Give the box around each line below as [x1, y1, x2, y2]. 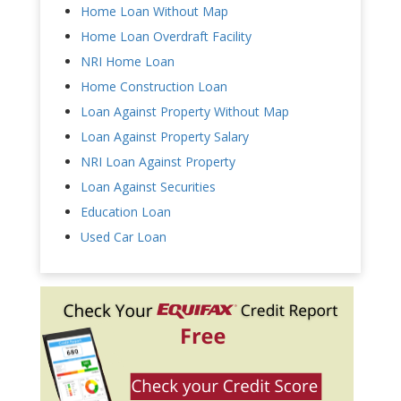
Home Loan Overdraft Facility [81, 27, 252, 45]
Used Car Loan [81, 227, 166, 245]
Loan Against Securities [81, 177, 216, 195]
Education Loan [81, 202, 171, 220]
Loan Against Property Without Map [81, 102, 289, 120]
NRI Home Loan [81, 52, 175, 70]
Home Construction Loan [81, 77, 227, 95]
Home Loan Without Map [81, 2, 228, 20]
